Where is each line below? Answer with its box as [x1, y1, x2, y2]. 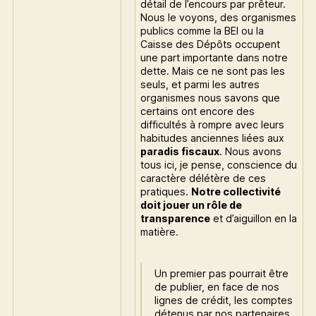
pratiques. [140, 185, 192, 197]
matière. [140, 225, 179, 238]
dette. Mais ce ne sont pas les [140, 64, 286, 77]
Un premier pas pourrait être [154, 267, 288, 279]
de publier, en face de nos [154, 280, 279, 293]
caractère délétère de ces [140, 171, 267, 184]
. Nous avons [219, 145, 282, 157]
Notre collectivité [191, 185, 281, 197]
